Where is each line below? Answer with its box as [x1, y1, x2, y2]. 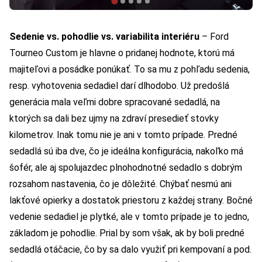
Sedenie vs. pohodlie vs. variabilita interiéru [9, 31, 202, 43]
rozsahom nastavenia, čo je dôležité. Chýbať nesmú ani [9, 178, 232, 190]
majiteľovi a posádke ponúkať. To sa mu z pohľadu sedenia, [9, 64, 250, 75]
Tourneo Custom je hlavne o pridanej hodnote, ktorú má [9, 47, 235, 59]
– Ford [202, 31, 229, 43]
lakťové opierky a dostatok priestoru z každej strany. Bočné [9, 195, 253, 206]
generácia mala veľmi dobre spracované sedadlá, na [9, 96, 220, 108]
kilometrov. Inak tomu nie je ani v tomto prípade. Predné [9, 129, 237, 141]
